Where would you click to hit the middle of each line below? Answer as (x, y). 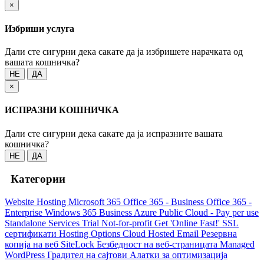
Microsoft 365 (96, 202)
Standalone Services (43, 223)
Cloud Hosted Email (162, 234)
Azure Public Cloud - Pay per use (196, 212)
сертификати (32, 234)
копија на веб (33, 244)
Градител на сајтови (88, 255)
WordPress (26, 255)
